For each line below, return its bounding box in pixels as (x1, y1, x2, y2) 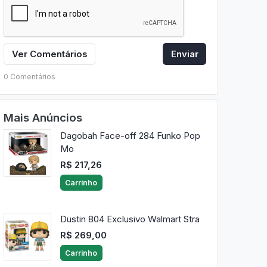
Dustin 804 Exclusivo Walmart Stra (60, 213, 200, 225)
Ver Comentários (11, 48, 88, 60)
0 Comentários (3, 72, 55, 81)
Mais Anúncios (3, 110, 82, 125)
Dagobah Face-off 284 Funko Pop (60, 130, 200, 142)
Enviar (170, 48, 198, 60)
